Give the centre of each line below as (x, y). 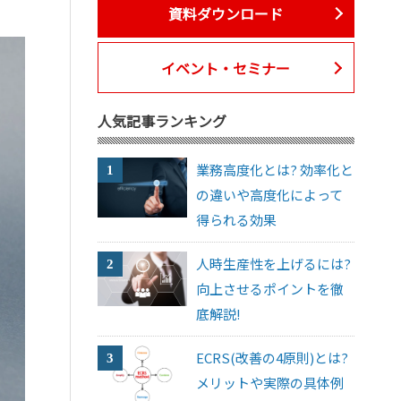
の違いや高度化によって (270, 195)
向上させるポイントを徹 (270, 289)
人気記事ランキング (162, 121)
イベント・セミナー (226, 68)
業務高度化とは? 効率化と (275, 170)
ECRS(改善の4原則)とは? (273, 358)
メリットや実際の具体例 (270, 383)
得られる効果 (237, 220)
